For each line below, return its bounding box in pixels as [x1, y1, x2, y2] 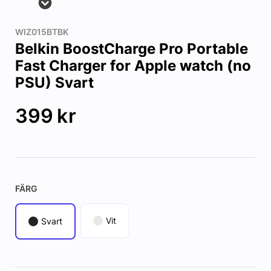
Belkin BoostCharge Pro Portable [15, 40, 248, 58]
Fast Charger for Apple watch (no [15, 57, 251, 75]
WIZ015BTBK [15, 27, 68, 38]
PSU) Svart [15, 74, 94, 92]
